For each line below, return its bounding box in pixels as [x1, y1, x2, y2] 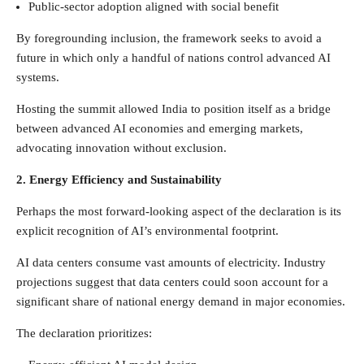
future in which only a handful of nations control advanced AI [16, 50, 331, 64]
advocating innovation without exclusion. [16, 141, 227, 154]
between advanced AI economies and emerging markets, [16, 121, 303, 135]
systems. [16, 70, 59, 84]
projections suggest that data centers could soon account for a [16, 275, 328, 288]
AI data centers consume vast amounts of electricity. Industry [16, 255, 326, 269]
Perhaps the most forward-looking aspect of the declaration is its [16, 204, 341, 218]
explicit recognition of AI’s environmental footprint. [16, 223, 279, 237]
